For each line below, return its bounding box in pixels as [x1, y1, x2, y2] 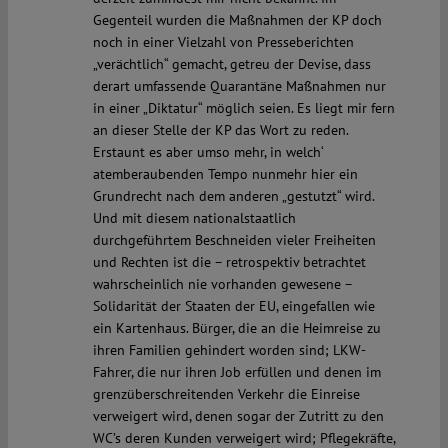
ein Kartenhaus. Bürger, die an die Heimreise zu [92, 319, 381, 338]
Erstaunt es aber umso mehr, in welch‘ [92, 143, 323, 162]
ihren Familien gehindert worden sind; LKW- [92, 341, 366, 360]
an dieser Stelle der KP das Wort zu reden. [92, 121, 348, 140]
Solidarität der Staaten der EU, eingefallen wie [92, 297, 375, 316]
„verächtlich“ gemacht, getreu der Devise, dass [92, 55, 371, 74]
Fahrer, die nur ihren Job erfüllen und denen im [92, 363, 381, 382]
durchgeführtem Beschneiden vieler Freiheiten [92, 231, 376, 250]
